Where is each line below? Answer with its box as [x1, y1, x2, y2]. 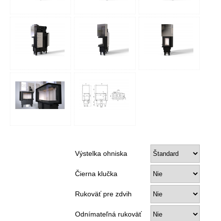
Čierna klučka [74, 170, 117, 178]
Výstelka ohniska [74, 149, 127, 158]
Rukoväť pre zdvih [74, 190, 132, 198]
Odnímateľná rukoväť [74, 210, 142, 219]
